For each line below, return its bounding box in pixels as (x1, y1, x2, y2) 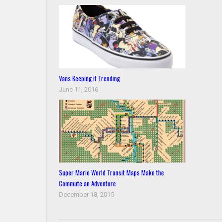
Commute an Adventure (59, 178, 116, 188)
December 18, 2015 (59, 190, 114, 198)
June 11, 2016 (59, 85, 99, 93)
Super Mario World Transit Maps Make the (59, 167, 165, 177)
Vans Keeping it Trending (59, 73, 120, 83)
